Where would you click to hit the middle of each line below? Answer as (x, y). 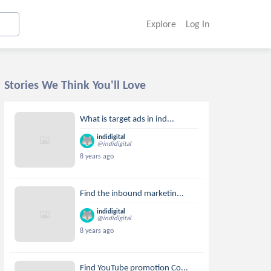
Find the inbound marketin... (132, 193)
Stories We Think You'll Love (75, 85)
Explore (161, 24)
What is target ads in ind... (127, 119)
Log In (197, 24)
